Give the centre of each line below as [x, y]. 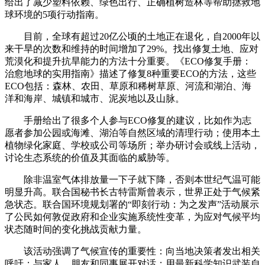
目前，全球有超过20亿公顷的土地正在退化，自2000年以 [132, 36]
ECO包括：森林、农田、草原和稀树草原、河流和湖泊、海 [128, 86]
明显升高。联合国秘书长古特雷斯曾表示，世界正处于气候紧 [132, 192]
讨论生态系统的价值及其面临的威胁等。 [90, 158]
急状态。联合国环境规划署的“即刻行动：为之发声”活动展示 [132, 204]
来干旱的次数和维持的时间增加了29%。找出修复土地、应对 [132, 49]
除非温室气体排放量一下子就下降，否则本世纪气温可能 [132, 180]
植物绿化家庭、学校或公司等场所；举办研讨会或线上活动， [132, 145]
